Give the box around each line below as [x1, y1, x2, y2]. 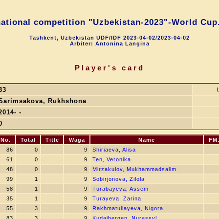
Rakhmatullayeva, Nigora [92, 205, 163, 211]
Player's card [74, 64, 145, 72]
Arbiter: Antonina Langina [69, 41, 150, 46]
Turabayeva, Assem [92, 186, 149, 192]
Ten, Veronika [92, 156, 131, 162]
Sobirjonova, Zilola [92, 176, 145, 182]
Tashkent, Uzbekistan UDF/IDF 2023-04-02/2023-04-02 [29, 35, 190, 41]
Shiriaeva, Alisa [92, 147, 136, 153]
